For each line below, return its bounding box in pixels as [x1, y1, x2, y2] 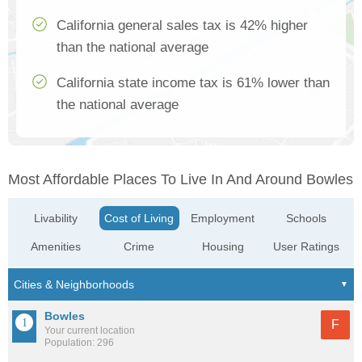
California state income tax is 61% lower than [57, 75, 330, 91]
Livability [34, 212, 78, 225]
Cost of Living [104, 212, 175, 225]
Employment [191, 212, 255, 225]
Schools [285, 212, 326, 225]
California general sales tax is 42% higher [57, 18, 308, 34]
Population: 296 [44, 337, 114, 349]
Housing [201, 240, 244, 254]
